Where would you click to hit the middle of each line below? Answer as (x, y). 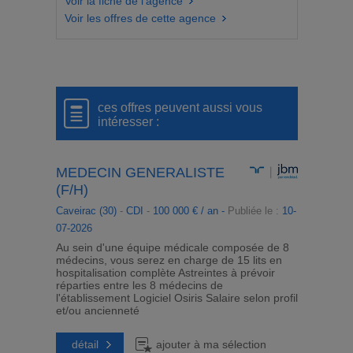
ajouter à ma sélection (211, 344)
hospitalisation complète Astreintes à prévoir (165, 273)
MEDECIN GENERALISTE (140, 173)
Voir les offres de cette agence (140, 18)
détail (85, 344)
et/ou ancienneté (97, 310)
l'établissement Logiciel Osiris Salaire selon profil (176, 298)
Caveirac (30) (86, 211)
